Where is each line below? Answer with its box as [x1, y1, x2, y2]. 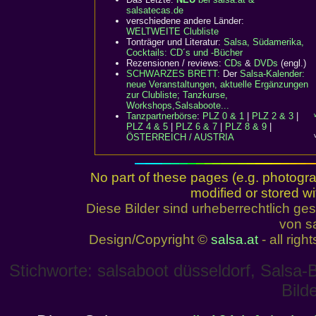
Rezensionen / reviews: [126, 58, 224, 68]
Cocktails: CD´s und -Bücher [126, 47, 243, 58]
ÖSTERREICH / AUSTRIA [126, 132, 234, 142]
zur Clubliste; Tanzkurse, [126, 90, 228, 100]
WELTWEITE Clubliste [126, 26, 219, 37]
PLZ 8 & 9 [225, 121, 267, 132]
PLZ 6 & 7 [176, 121, 217, 132]
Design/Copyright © [88, 232, 211, 247]
